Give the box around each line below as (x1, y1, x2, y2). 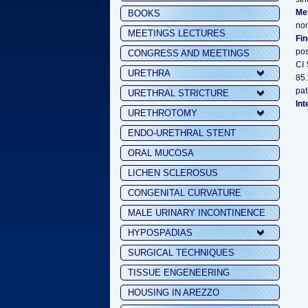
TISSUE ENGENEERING (128, 267, 230, 278)
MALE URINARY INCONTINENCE (128, 208, 265, 218)
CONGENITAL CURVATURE (128, 188, 241, 198)
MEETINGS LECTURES (128, 28, 225, 38)
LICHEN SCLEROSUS (128, 168, 218, 178)
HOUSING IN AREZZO (128, 287, 219, 298)
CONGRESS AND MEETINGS (128, 48, 250, 58)
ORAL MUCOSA (128, 148, 194, 158)
